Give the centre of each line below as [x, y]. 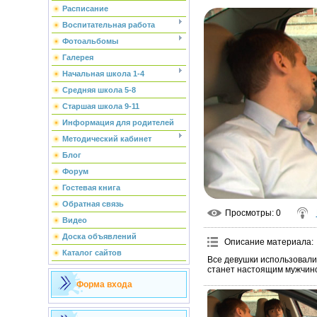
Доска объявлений [99, 236]
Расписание [85, 8]
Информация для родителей [118, 122]
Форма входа [104, 284]
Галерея [77, 57]
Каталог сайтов [92, 253]
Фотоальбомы [90, 41]
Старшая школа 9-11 [100, 106]
